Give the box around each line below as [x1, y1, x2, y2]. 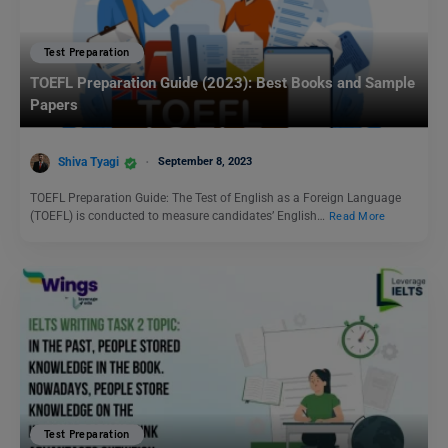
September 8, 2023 [158, 155, 252, 169]
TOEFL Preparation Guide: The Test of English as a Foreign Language [30, 191, 401, 206]
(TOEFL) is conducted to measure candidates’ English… [30, 209, 328, 224]
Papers [30, 95, 78, 114]
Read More [329, 209, 386, 223]
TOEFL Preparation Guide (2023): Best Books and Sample [30, 73, 415, 92]
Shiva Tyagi [58, 155, 119, 170]
